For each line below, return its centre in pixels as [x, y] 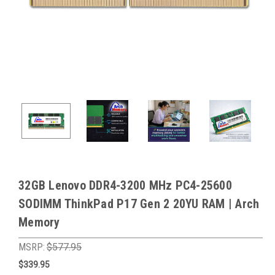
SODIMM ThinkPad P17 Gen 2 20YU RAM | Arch [139, 204]
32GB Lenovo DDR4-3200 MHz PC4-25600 [125, 185]
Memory [39, 222]
